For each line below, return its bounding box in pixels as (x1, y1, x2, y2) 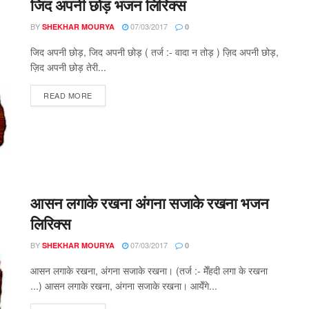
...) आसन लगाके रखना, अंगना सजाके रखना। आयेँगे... (30, 279, 217, 292)
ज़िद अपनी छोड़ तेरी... (30, 59, 106, 74)
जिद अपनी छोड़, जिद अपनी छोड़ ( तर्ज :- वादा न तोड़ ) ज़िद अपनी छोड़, (30, 44, 279, 59)
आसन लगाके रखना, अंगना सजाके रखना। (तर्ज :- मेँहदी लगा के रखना (30, 263, 268, 277)
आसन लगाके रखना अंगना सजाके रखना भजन (30, 192, 269, 214)
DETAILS (91, 88, 125, 100)
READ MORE (43, 89, 92, 101)
